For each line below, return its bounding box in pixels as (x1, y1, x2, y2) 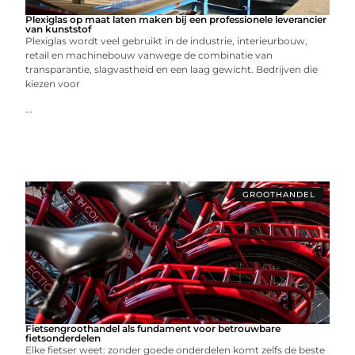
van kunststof (25, 23, 92, 35)
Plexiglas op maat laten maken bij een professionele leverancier (25, 13, 327, 25)
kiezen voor (25, 78, 81, 90)
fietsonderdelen (25, 332, 101, 344)
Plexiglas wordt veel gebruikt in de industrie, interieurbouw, (25, 35, 308, 47)
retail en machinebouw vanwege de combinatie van (25, 49, 273, 61)
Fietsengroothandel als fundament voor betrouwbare (25, 323, 281, 334)
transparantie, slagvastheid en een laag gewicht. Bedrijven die (25, 63, 319, 75)
